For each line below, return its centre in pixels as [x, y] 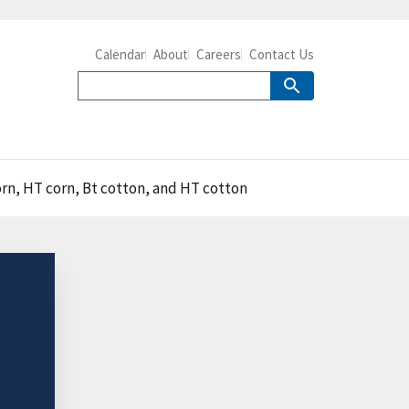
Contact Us [282, 54]
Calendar [120, 54]
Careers [219, 54]
